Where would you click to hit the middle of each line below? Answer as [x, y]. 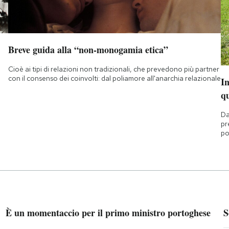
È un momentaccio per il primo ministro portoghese [108, 213]
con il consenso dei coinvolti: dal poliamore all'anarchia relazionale [114, 78]
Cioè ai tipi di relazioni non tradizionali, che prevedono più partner [113, 69]
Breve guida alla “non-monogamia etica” [88, 49]
